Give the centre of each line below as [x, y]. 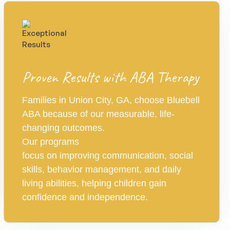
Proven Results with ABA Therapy [110, 77]
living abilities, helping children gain [94, 183]
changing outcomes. [63, 128]
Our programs [50, 142]
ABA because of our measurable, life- [98, 114]
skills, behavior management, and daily [101, 169]
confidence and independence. [85, 197]
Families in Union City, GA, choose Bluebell [111, 100]
